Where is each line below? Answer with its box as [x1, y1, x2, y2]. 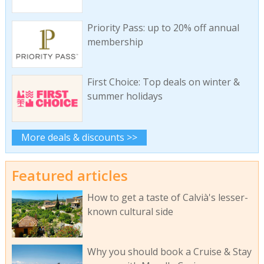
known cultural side [87, 204, 173, 218]
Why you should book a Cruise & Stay [87, 245, 252, 259]
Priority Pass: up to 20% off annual [87, 21, 239, 34]
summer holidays [87, 90, 163, 103]
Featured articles [11, 166, 128, 186]
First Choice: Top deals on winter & [87, 75, 240, 89]
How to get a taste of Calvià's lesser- [87, 190, 248, 204]
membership [87, 35, 143, 48]
